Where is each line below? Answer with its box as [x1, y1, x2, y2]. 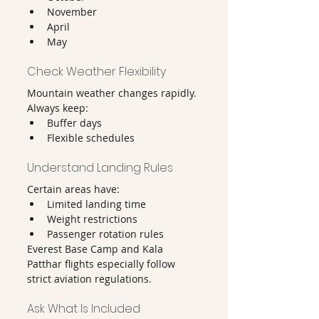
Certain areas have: [27, 182, 120, 196]
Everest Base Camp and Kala [27, 242, 166, 256]
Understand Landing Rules [27, 159, 173, 176]
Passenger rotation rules [47, 227, 164, 241]
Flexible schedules [47, 131, 135, 145]
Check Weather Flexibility [27, 63, 166, 80]
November [47, 5, 97, 19]
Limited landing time [47, 197, 146, 211]
